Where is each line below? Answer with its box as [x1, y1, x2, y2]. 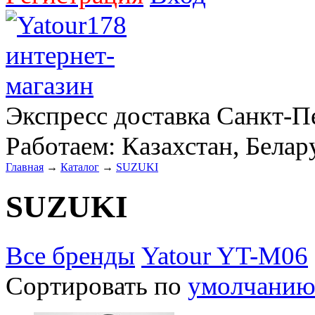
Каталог [60, 161, 99, 173]
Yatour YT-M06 [141, 240, 308, 270]
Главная [6, 161, 44, 173]
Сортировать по [6, 271, 188, 300]
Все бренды [6, 240, 135, 270]
